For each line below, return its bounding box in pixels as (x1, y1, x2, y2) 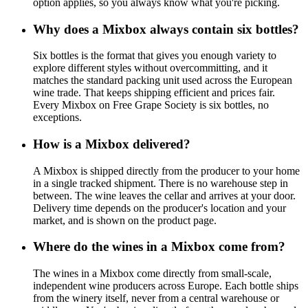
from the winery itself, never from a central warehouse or (33, 292, 279, 305)
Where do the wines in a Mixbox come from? (33, 239, 285, 254)
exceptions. (33, 111, 82, 124)
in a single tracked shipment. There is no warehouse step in (33, 177, 288, 189)
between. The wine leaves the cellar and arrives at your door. (33, 189, 296, 201)
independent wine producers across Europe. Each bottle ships (33, 280, 298, 292)
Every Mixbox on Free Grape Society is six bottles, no (33, 99, 269, 111)
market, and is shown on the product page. (33, 214, 217, 226)
